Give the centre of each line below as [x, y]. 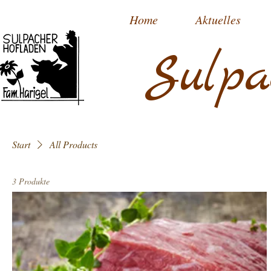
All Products [73, 144]
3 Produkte [31, 181]
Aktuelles [218, 19]
